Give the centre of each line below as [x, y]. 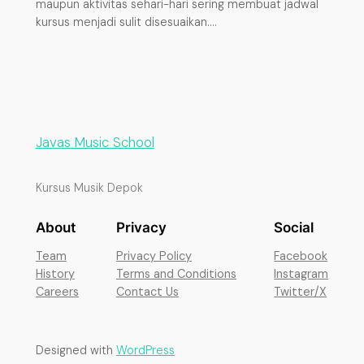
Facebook [301, 256]
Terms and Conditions [176, 273]
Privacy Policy [154, 256]
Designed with [76, 351]
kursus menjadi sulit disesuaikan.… [126, 22]
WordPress [145, 351]
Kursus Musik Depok [89, 187]
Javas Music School [95, 143]
